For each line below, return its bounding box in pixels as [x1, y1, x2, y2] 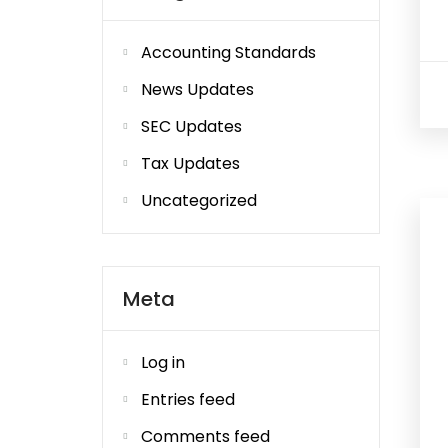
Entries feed [141, 388, 235, 411]
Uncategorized [141, 189, 257, 212]
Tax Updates [141, 152, 240, 175]
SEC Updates [141, 115, 242, 138]
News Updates [141, 78, 254, 101]
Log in [141, 351, 185, 374]
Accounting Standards [141, 41, 316, 64]
